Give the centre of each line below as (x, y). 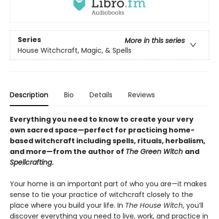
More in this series (155, 40)
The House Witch (154, 206)
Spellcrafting (31, 163)
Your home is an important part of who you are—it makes (108, 184)
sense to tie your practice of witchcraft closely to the (101, 195)
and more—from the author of (68, 152)
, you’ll (193, 206)
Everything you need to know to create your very (102, 120)
